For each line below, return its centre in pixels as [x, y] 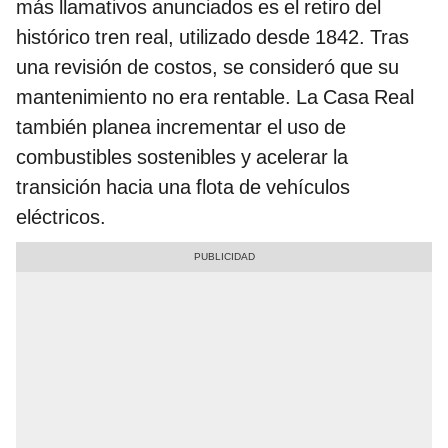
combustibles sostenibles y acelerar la [182, 156]
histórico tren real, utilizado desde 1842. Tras [212, 36]
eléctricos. [61, 216]
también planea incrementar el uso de [181, 126]
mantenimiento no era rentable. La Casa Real [215, 96]
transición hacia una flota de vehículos [183, 186]
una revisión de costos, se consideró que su [207, 66]
